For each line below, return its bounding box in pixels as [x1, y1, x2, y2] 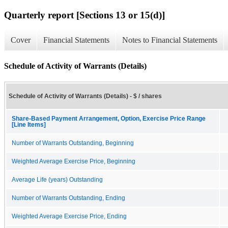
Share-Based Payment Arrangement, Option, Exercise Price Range [12, 115, 206, 122]
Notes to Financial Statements [122, 36, 217, 45]
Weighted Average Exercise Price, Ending [12, 213, 127, 219]
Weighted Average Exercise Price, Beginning [12, 158, 135, 164]
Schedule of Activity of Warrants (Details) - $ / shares [9, 92, 162, 100]
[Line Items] [12, 121, 46, 128]
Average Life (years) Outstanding [12, 176, 103, 183]
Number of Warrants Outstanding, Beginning [12, 139, 134, 146]
